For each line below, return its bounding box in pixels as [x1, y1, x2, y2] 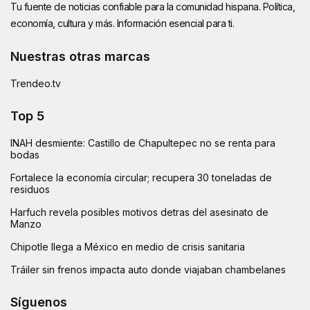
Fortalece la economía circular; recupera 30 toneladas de [10, 171, 272, 183]
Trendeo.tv [10, 77, 61, 89]
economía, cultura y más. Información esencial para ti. [10, 17, 234, 29]
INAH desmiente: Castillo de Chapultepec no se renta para [10, 136, 275, 149]
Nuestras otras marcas [10, 48, 150, 64]
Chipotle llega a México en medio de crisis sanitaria [10, 240, 245, 253]
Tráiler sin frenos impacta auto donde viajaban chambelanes [10, 263, 286, 275]
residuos [10, 183, 50, 195]
